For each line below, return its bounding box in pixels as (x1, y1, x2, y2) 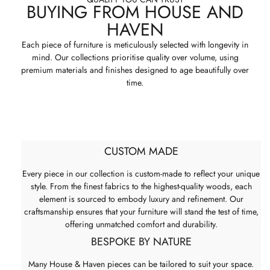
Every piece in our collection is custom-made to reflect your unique (22, 167, 260, 180)
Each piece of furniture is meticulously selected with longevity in (22, 39, 248, 51)
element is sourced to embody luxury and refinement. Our (39, 192, 243, 205)
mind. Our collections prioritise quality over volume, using (31, 51, 239, 64)
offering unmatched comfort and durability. (64, 218, 218, 230)
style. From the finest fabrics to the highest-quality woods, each (30, 180, 252, 192)
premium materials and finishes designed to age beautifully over (21, 64, 249, 77)
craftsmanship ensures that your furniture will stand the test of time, (24, 205, 259, 218)
